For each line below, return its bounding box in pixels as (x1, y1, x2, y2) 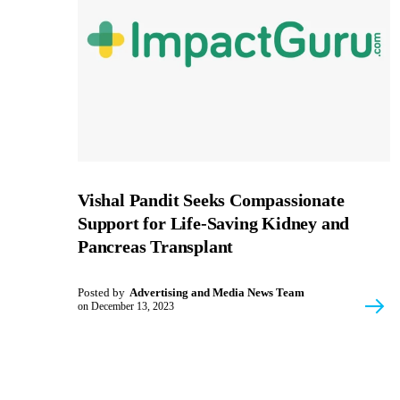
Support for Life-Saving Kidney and (78, 212, 350, 233)
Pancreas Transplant (78, 236, 234, 256)
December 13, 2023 (91, 300, 174, 312)
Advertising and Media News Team (129, 285, 304, 299)
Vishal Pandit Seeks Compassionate (78, 189, 345, 210)
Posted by (78, 285, 125, 299)
